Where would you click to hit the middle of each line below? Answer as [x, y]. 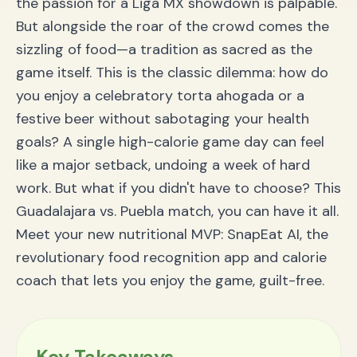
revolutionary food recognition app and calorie [171, 257]
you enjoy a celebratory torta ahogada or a [160, 96]
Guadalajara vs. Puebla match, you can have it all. [177, 211]
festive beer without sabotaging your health [163, 119]
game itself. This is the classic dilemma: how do [172, 73]
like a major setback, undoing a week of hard [163, 165]
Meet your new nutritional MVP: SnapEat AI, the [172, 234]
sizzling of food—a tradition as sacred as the [164, 49]
